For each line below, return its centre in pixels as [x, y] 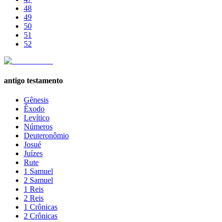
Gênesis [36, 100]
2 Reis [34, 198]
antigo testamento [33, 80]
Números [38, 126]
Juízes [33, 153]
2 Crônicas [41, 216]
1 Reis [34, 189]
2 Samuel [38, 180]
